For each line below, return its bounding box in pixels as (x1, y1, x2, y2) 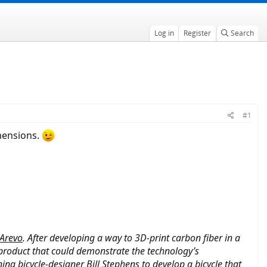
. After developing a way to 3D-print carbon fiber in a (23, 231, 240, 245)
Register (183, 28, 211, 38)
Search (230, 28, 254, 38)
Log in (154, 28, 174, 38)
